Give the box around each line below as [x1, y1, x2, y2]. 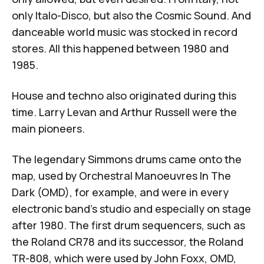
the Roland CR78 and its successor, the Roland [12, 234, 243, 249]
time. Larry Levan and [12, 104, 121, 119]
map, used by [12, 168, 79, 183]
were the [190, 104, 237, 119]
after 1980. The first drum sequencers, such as [12, 217, 245, 232]
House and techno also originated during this [12, 88, 236, 103]
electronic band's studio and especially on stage [12, 201, 251, 216]
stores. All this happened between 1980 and [12, 41, 229, 55]
